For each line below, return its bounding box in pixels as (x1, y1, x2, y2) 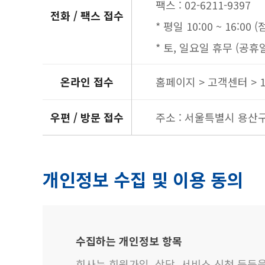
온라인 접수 (60, 74, 114, 89)
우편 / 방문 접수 (50, 109, 124, 125)
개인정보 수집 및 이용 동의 (43, 166, 244, 192)
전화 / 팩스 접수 (50, 8, 124, 23)
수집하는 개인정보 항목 (76, 233, 182, 248)
